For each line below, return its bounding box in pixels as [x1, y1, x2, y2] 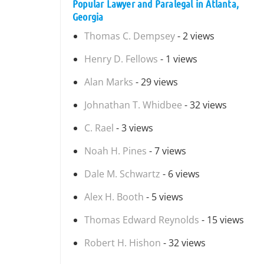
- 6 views [160, 167, 200, 180]
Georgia [72, 10, 104, 23]
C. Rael [84, 121, 114, 134]
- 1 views [158, 52, 197, 65]
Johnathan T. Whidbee [84, 98, 182, 111]
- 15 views [199, 213, 244, 226]
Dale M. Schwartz [84, 167, 160, 180]
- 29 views [133, 75, 178, 88]
